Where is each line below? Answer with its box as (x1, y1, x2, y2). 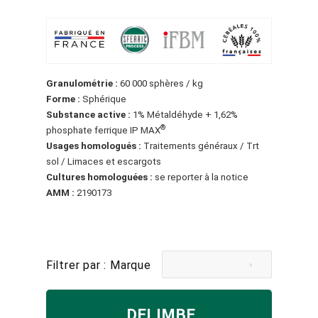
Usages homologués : (45, 140, 141, 151)
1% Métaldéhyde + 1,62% (130, 109, 238, 120)
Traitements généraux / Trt (141, 140, 259, 151)
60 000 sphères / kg (117, 77, 203, 89)
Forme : (45, 93, 80, 104)
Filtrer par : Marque (45, 258, 151, 272)
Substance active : (45, 109, 131, 120)
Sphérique (79, 93, 126, 104)
